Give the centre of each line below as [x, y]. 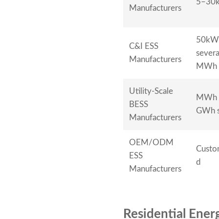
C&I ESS [144, 46]
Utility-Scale [151, 91]
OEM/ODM [151, 143]
